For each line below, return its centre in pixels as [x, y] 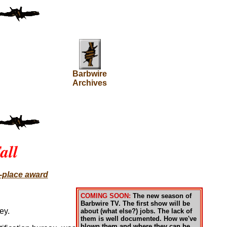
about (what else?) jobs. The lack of [136, 211]
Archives [90, 83]
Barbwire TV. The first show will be [135, 203]
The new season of [162, 196]
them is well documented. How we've [139, 219]
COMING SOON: [107, 196]
